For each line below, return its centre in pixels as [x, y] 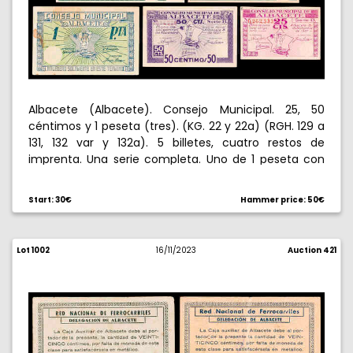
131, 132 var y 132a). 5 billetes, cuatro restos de [176, 143]
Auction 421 [312, 250]
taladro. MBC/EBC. [77, 176]
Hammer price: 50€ [282, 200]
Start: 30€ [50, 200]
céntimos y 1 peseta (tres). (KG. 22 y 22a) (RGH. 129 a [176, 126]
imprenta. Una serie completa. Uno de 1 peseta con [176, 159]
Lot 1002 [33, 250]
